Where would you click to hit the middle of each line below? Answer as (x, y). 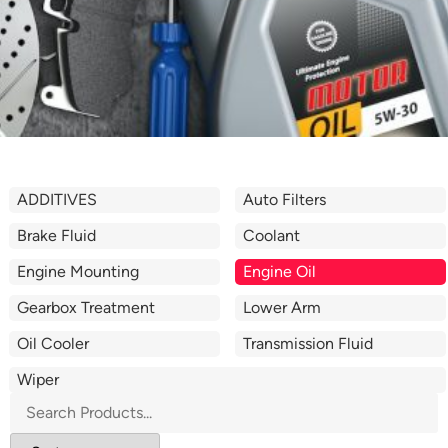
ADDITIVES (57, 200)
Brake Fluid (56, 236)
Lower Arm (282, 308)
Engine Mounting (78, 272)
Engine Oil (279, 272)
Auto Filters (284, 200)
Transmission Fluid (308, 344)
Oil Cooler (53, 344)
